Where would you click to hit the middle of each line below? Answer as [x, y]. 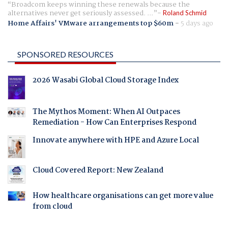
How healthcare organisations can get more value [123, 196]
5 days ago [197, 23]
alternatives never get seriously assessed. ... [80, 13]
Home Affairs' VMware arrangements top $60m [91, 23]
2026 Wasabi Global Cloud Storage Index [105, 80]
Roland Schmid [185, 13]
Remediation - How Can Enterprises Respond [114, 123]
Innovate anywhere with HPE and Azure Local [116, 141]
